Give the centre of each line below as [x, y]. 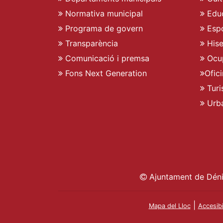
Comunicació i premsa [106, 58]
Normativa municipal [103, 13]
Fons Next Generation [105, 73]
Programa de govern [103, 28]
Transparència [90, 43]
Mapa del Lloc [169, 206]
